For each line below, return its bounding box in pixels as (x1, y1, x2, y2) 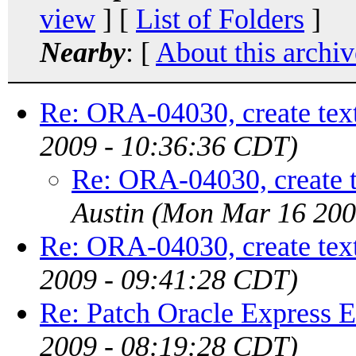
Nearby (40, 36, 126, 68)
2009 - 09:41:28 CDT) (40, 263, 298, 296)
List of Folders (136, 2, 304, 35)
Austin (72, 196, 145, 229)
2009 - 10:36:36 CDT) (40, 130, 298, 162)
